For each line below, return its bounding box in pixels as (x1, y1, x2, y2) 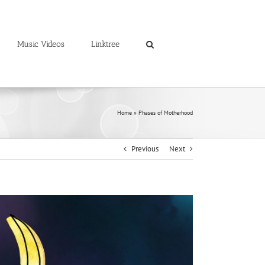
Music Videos (17, 39, 64, 49)
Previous (131, 144, 159, 154)
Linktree (91, 39, 119, 49)
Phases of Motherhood (138, 109, 193, 117)
